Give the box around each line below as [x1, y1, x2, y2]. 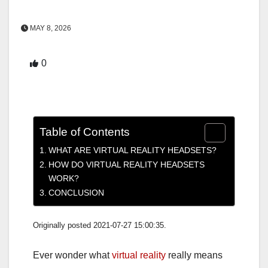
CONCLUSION [48, 188, 104, 198]
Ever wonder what [33, 250, 112, 261]
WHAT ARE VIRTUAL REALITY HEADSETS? [48, 145, 217, 156]
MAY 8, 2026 [28, 24, 71, 33]
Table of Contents [39, 126, 130, 139]
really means [166, 250, 223, 261]
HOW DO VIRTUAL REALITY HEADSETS [48, 160, 205, 170]
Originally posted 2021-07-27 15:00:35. [33, 221, 166, 230]
